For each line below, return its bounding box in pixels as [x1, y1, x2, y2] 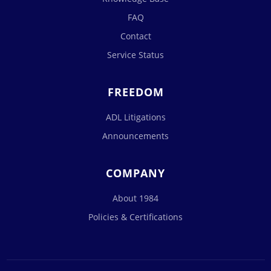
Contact [120, 30, 151, 42]
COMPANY [106, 166, 165, 180]
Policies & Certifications [88, 211, 183, 223]
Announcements [102, 130, 169, 142]
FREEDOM [107, 85, 164, 99]
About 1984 [113, 192, 158, 204]
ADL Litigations [105, 111, 166, 123]
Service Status [107, 49, 164, 60]
